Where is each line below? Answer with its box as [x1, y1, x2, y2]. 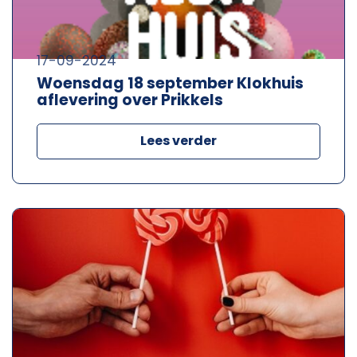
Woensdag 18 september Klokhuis [37, 72, 304, 94]
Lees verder [140, 131, 217, 150]
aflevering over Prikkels [37, 88, 223, 111]
